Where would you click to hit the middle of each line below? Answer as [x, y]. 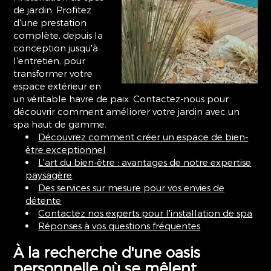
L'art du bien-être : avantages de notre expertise [145, 162]
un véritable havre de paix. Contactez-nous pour [121, 99]
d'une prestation [50, 22]
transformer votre [53, 73]
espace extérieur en [57, 86]
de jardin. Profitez [53, 10]
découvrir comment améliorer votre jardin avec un [127, 111]
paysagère [49, 175]
